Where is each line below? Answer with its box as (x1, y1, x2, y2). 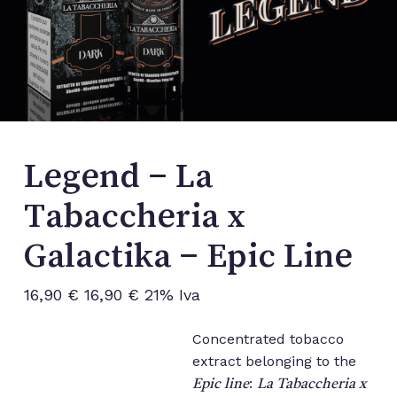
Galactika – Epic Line (23, 237, 353, 273)
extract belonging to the (191, 352, 356, 370)
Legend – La (23, 157, 213, 193)
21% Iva (138, 285, 200, 305)
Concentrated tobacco (191, 330, 344, 347)
